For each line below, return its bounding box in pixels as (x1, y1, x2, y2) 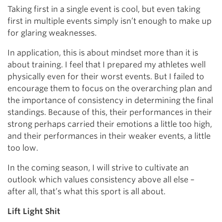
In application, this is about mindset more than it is (7, 48, 198, 57)
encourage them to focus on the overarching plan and (7, 84, 212, 93)
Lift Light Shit (7, 207, 60, 216)
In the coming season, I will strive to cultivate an (7, 163, 189, 172)
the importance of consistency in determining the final (7, 96, 213, 105)
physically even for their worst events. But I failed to (7, 72, 204, 81)
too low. (7, 143, 38, 153)
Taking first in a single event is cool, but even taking (7, 4, 200, 14)
